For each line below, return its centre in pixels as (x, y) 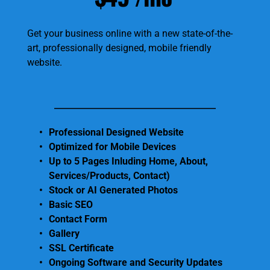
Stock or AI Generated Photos (115, 190)
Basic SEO (71, 205)
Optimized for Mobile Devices (112, 147)
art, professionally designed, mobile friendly (119, 48)
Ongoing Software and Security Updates (137, 263)
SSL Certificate (83, 248)
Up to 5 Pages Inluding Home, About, (128, 162)
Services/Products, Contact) (111, 176)
